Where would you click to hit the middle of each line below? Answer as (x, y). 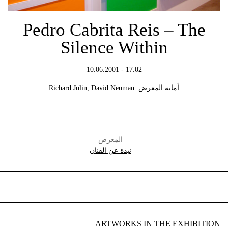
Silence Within (114, 47)
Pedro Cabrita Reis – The (114, 30)
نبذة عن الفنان (110, 150)
